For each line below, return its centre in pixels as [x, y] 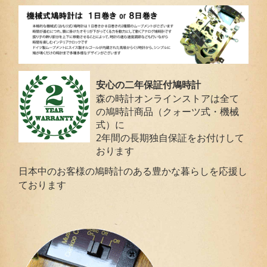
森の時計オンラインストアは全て [168, 99]
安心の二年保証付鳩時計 [149, 85]
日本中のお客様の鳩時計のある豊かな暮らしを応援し [133, 171]
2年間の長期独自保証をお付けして [170, 138]
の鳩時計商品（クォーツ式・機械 [168, 112]
